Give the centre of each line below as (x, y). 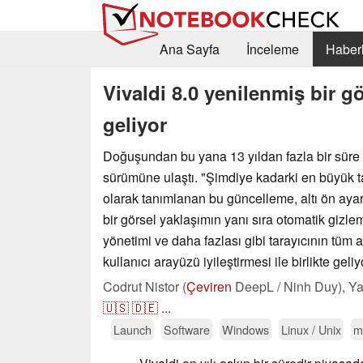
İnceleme (272, 49)
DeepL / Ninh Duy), (290, 286)
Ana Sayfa (189, 49)
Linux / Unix (311, 329)
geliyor (135, 124)
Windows (246, 329)
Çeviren (209, 286)
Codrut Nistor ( (145, 286)
